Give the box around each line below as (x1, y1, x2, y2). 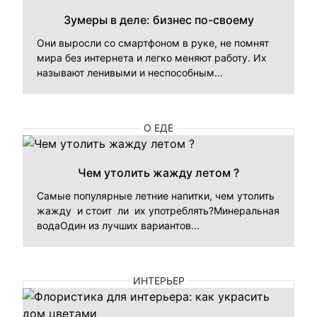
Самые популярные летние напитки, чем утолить (37, 190, 275, 202)
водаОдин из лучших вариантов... (37, 219, 200, 232)
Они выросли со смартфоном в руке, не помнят (37, 37, 269, 50)
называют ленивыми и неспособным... (37, 67, 223, 79)
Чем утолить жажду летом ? (78, 166, 239, 180)
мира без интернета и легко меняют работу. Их (37, 52, 267, 64)
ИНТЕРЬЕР (132, 274, 185, 287)
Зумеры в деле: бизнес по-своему (63, 13, 254, 28)
